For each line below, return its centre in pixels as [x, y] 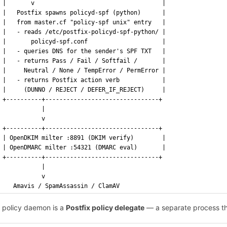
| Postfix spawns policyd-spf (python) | [84, 13]
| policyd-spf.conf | [84, 42]
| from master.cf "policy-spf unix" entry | [84, 23]
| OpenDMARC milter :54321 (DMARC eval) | [84, 148]
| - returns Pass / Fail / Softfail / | [84, 61]
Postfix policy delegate [105, 207]
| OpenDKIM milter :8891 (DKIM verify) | [84, 138]
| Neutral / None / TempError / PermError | [84, 71]
